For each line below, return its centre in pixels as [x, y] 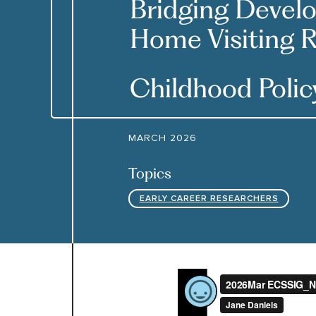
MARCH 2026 [163, 138]
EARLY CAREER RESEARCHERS [209, 198]
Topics [150, 173]
